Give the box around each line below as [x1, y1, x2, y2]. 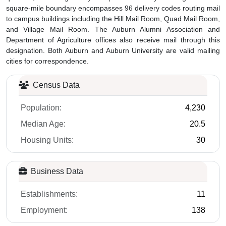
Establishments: [21, 189, 78, 198]
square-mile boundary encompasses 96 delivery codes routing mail [6, 4, 220, 12]
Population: [21, 103, 62, 112]
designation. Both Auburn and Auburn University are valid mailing [6, 46, 220, 54]
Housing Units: [21, 135, 74, 144]
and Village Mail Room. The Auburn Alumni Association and [6, 25, 220, 33]
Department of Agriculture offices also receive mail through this [6, 35, 220, 44]
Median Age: [21, 119, 66, 128]
